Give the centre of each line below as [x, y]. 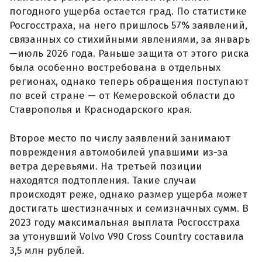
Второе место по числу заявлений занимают [120, 139]
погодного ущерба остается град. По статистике [128, 11]
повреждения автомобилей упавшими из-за [119, 153]
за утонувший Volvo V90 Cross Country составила [127, 237]
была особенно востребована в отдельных [115, 67]
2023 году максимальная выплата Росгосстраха [125, 223]
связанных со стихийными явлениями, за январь [130, 39]
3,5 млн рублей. [47, 251]
